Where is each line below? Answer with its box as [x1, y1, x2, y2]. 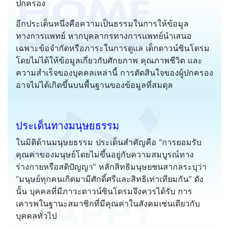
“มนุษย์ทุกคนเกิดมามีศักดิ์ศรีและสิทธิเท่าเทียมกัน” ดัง [16, 173, 203, 184]
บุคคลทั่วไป [16, 210, 57, 221]
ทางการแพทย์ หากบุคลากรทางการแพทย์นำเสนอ [16, 30, 192, 41]
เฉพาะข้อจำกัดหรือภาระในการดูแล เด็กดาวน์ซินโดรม [16, 42, 210, 53]
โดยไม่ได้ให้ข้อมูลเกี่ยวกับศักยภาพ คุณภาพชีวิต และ [16, 55, 202, 65]
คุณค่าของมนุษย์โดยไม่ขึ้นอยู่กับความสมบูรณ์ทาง [16, 149, 194, 159]
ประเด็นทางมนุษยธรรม [16, 119, 119, 132]
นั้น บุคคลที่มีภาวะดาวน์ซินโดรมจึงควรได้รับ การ [16, 186, 192, 196]
